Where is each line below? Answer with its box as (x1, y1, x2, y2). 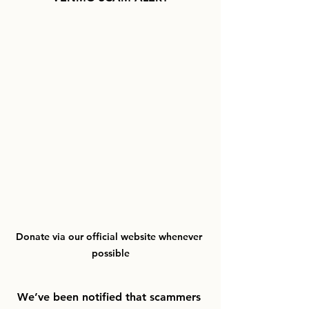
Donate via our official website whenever (16, 230, 205, 243)
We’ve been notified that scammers (17, 290, 204, 304)
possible (91, 247, 130, 260)
